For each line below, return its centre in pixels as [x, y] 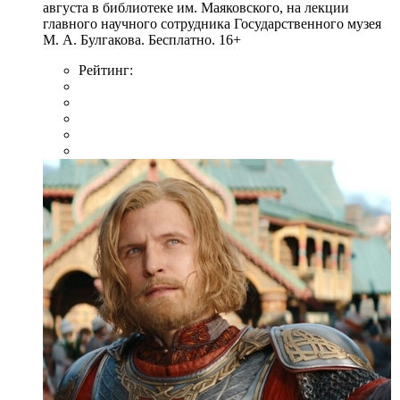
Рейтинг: [106, 70]
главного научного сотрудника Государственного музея [212, 23]
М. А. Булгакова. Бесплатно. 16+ [142, 39]
